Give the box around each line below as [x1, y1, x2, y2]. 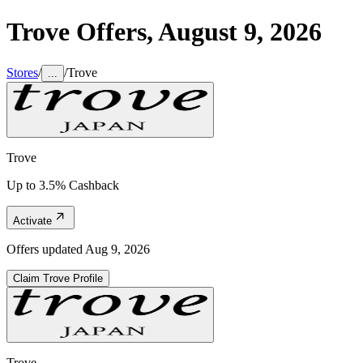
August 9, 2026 [158, 17, 322, 47]
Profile [70, 271, 103, 284]
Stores [6, 65, 38, 79]
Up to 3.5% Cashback [6, 177, 119, 192]
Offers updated [6, 241, 85, 256]
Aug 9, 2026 [85, 241, 150, 256]
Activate [13, 214, 52, 227]
